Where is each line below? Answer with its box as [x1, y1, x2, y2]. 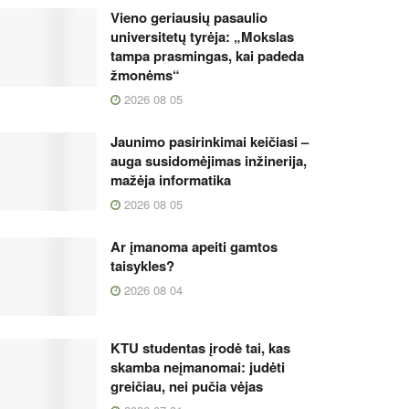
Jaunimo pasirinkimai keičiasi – [110, 131, 309, 152]
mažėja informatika [110, 170, 231, 190]
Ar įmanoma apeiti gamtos [110, 236, 278, 257]
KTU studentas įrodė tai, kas [110, 337, 290, 358]
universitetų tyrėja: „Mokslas [110, 26, 294, 47]
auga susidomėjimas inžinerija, [110, 151, 307, 171]
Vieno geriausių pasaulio [110, 7, 267, 27]
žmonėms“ [110, 65, 180, 85]
